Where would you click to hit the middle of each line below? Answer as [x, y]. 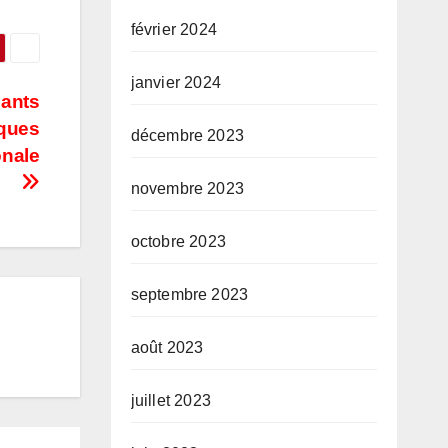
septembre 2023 [189, 294]
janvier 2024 [175, 82]
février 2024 [173, 29]
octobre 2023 [178, 241]
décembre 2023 [187, 135]
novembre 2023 [187, 188]
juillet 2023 [170, 400]
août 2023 [167, 347]
